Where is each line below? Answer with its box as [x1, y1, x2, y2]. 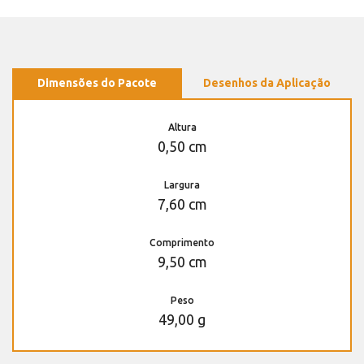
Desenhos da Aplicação [203, 76, 331, 89]
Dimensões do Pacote [37, 76, 157, 89]
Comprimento [149, 236, 214, 248]
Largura [164, 179, 200, 190]
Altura [167, 121, 197, 132]
